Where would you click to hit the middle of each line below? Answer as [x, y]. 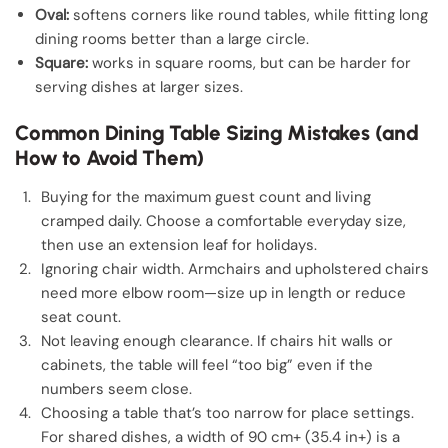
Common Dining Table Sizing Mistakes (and [217, 132]
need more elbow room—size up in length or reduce [223, 292]
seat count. [81, 316]
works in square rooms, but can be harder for [249, 62]
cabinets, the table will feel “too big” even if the [207, 364]
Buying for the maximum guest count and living [206, 196]
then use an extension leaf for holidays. [179, 244]
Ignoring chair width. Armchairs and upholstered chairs [235, 268]
